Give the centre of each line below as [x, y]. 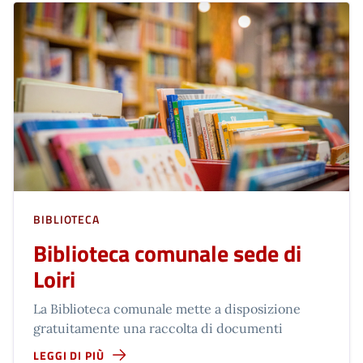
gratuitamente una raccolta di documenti [158, 328]
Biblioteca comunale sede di [167, 253]
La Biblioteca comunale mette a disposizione [167, 308]
